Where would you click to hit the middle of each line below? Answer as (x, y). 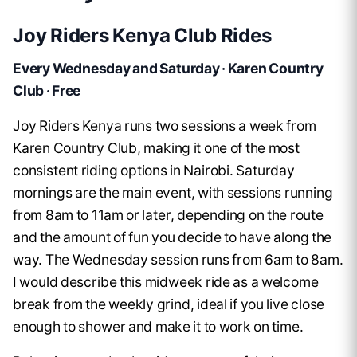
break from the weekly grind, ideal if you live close (169, 304)
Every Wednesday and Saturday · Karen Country (168, 69)
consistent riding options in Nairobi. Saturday (154, 171)
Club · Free (47, 91)
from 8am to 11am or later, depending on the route (168, 215)
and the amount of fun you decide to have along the (173, 237)
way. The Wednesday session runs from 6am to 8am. (178, 260)
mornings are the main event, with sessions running (173, 193)
